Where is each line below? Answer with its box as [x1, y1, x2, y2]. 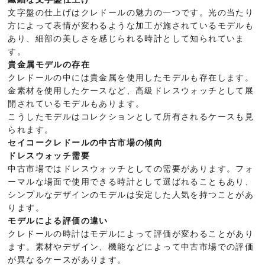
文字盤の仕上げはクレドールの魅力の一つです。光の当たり [8, 8, 254, 18]
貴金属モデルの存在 [8, 60, 91, 70]
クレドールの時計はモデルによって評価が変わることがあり [8, 229, 254, 239]
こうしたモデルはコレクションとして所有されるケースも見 [8, 112, 254, 122]
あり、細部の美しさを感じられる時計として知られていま [8, 34, 245, 44]
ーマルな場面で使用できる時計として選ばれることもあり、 [8, 177, 254, 187]
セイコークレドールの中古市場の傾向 [8, 138, 163, 148]
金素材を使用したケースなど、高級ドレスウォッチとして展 [8, 86, 254, 96]
